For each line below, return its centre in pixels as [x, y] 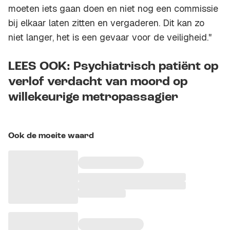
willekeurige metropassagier [93, 98]
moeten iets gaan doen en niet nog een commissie [113, 9]
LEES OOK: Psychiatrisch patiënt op [113, 67]
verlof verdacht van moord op [98, 82]
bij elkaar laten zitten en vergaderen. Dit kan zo [106, 23]
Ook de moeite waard [51, 136]
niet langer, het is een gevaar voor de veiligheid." [110, 37]
